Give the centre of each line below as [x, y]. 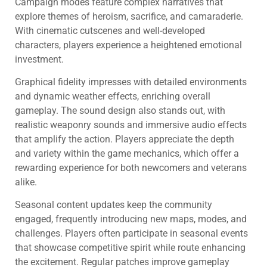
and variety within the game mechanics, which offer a [127, 153]
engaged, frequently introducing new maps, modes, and [131, 219]
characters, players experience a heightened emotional [128, 45]
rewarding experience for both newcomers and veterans [131, 167]
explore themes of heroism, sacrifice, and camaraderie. [129, 16]
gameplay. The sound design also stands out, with [120, 110]
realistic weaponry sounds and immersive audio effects [131, 125]
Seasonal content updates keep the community [114, 205]
